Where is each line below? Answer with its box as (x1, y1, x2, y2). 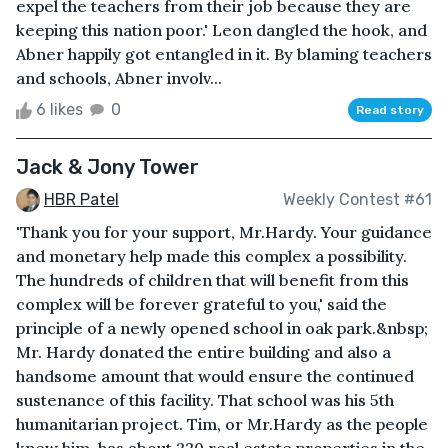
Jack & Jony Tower (16, 154, 199, 179)
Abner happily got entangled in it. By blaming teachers (16, 43, 432, 64)
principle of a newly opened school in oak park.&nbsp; (16, 318, 428, 339)
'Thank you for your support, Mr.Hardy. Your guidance (16, 222, 432, 243)
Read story (356, 102, 424, 117)
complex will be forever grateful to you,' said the (16, 294, 387, 315)
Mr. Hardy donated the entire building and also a (16, 342, 391, 363)
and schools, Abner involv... (16, 67, 222, 88)
